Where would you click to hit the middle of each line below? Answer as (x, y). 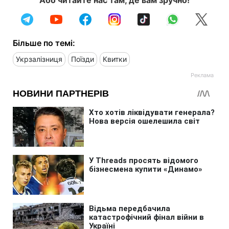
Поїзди (83, 59)
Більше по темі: (44, 43)
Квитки (115, 59)
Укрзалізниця (39, 59)
